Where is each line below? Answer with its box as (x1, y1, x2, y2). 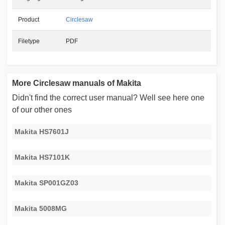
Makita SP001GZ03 (15, 179, 79, 187)
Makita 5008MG (15, 204, 67, 213)
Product (18, 16, 40, 24)
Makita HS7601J (15, 128, 69, 136)
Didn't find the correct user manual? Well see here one (12, 93, 205, 102)
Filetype (18, 38, 40, 45)
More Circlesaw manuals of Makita (12, 79, 142, 88)
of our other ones (12, 105, 72, 115)
